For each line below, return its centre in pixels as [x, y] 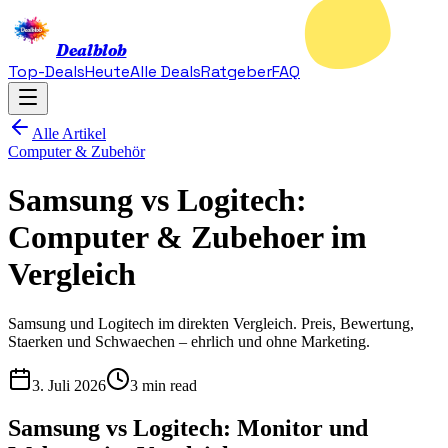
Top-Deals [46, 71]
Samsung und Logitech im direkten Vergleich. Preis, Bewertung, [211, 323]
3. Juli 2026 [69, 385]
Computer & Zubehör [76, 151]
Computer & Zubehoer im [187, 237]
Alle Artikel [69, 133]
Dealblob [91, 50]
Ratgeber [236, 71]
